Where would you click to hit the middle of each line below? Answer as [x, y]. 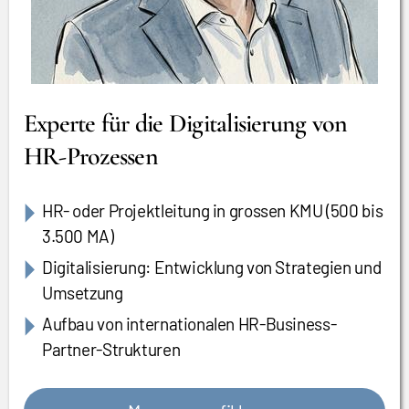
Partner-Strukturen [111, 349]
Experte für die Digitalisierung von [186, 123]
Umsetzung [83, 293]
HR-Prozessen [91, 156]
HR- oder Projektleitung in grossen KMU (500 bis [213, 210]
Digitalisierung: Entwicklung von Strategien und [212, 267]
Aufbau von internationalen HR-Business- [189, 324]
